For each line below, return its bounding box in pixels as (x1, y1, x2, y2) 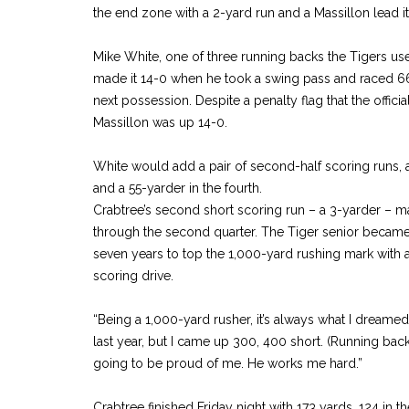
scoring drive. (93, 268, 173, 283)
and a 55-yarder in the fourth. (93, 181, 262, 195)
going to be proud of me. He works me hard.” (93, 356, 362, 371)
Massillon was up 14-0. (93, 115, 227, 130)
